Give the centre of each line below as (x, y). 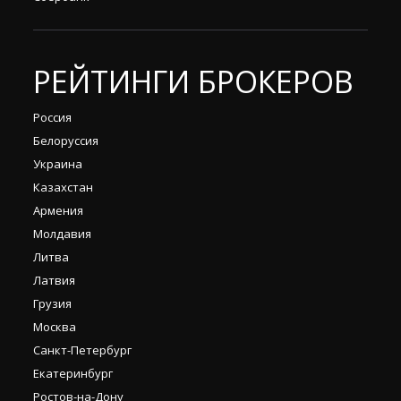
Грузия (52, 303)
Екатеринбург (73, 373)
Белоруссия (66, 140)
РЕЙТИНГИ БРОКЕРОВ (193, 81)
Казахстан (63, 187)
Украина (58, 163)
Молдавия (62, 233)
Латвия (54, 280)
